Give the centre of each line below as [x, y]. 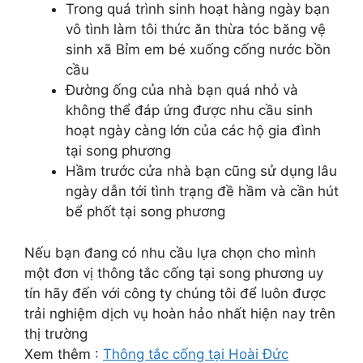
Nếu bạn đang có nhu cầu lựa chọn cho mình [170, 252]
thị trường [56, 333]
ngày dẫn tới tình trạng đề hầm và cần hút [202, 192]
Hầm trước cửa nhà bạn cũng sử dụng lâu [201, 171]
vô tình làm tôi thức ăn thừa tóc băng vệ [196, 30]
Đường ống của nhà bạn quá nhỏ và [182, 90]
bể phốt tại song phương [145, 212]
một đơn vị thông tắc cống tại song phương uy [174, 273]
